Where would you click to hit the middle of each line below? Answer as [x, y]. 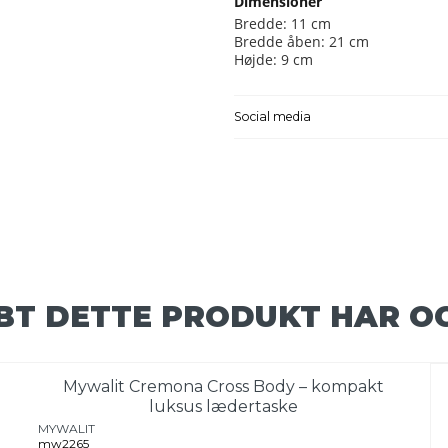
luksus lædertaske [224, 407]
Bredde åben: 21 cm [301, 41]
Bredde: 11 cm [282, 23]
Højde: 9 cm [273, 59]
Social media [272, 116]
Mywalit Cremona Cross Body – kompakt [224, 387]
